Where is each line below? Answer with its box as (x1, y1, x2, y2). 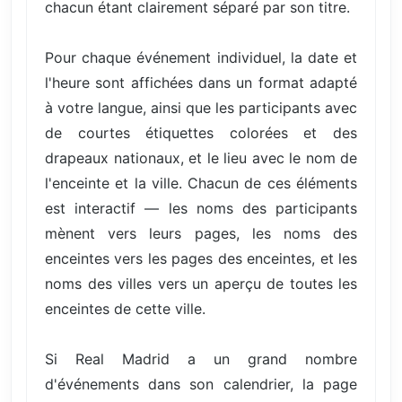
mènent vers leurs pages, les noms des (45, 224, 357, 243)
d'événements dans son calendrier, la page (45, 375, 357, 394)
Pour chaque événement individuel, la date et (45, 48, 357, 67)
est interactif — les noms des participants (45, 199, 357, 218)
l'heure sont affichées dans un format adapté (45, 74, 357, 92)
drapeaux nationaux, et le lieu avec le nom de (45, 149, 357, 168)
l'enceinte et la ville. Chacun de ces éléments (45, 174, 357, 193)
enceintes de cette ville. (45, 300, 205, 319)
